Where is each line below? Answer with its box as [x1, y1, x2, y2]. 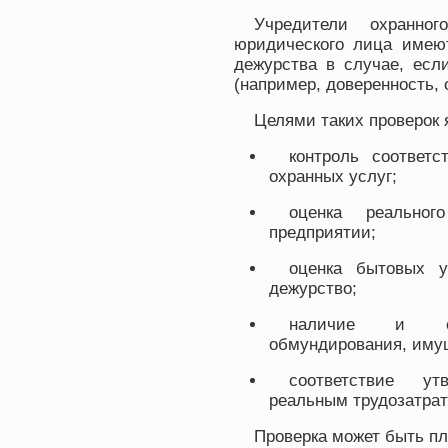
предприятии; [269, 223, 376, 242]
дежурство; [269, 279, 357, 298]
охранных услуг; [269, 167, 397, 186]
